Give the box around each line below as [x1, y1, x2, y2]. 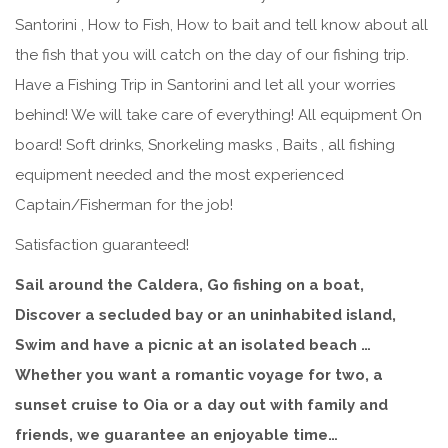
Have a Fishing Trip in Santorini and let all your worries [15, 75, 395, 94]
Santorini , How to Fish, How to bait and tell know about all [15, 15, 428, 34]
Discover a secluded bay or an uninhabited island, [15, 305, 396, 324]
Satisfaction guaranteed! [15, 235, 189, 254]
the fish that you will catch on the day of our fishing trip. [15, 45, 409, 64]
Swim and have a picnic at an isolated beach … [15, 335, 371, 354]
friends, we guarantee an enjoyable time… [15, 425, 338, 444]
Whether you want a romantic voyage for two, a [15, 365, 383, 384]
